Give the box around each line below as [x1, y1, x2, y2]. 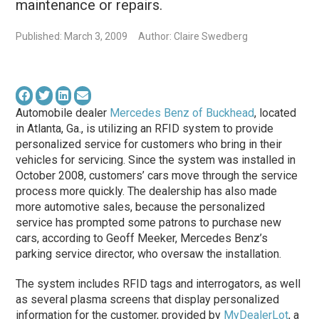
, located [254, 105, 297, 120]
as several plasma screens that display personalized [16, 292, 280, 306]
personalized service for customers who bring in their [16, 137, 283, 151]
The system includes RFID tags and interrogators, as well [16, 276, 301, 291]
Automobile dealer [16, 105, 110, 120]
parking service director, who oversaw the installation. [16, 246, 282, 261]
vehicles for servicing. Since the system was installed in [16, 152, 296, 167]
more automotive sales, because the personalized [16, 199, 266, 214]
